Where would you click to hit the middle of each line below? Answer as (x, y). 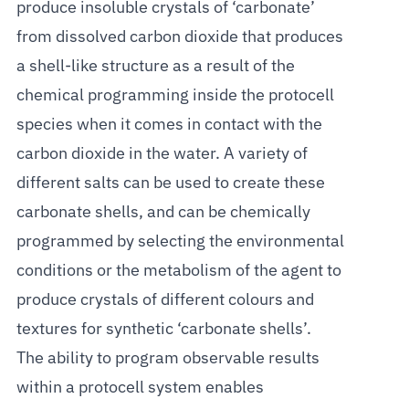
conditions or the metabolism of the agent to (178, 271)
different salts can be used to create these (170, 183)
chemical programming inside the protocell (175, 95)
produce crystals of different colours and (165, 300)
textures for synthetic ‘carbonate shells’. (163, 329)
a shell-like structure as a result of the (155, 66)
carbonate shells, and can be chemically (163, 212)
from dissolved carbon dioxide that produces (179, 37)
